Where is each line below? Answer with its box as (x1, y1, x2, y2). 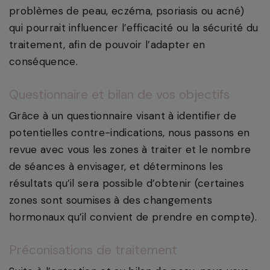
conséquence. (9, 55, 78, 69)
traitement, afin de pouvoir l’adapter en (9, 38, 206, 52)
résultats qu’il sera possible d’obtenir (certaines (9, 177, 245, 190)
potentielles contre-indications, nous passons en (9, 126, 250, 140)
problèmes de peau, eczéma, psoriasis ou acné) (9, 4, 245, 18)
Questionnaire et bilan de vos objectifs (9, 86, 230, 104)
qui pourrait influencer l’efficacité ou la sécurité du (9, 21, 259, 35)
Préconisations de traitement (9, 242, 177, 259)
